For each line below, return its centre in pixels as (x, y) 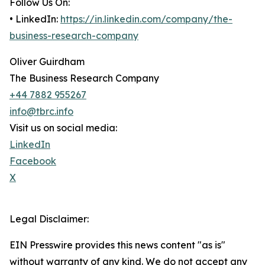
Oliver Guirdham (47, 62)
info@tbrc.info (41, 112)
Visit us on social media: (63, 128)
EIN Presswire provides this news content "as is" (117, 245)
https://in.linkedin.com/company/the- (146, 19)
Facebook (33, 161)
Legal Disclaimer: (49, 219)
